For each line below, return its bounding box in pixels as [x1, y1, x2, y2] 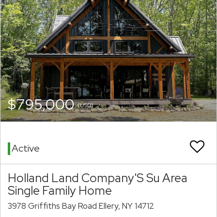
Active [12, 142, 40, 155]
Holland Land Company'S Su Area [8, 170, 187, 186]
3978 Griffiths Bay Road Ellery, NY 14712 [8, 201, 154, 212]
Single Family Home [8, 183, 112, 199]
